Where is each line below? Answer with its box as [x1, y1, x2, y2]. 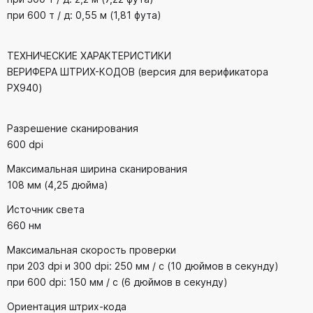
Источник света [7, 203, 85, 216]
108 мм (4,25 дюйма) [7, 179, 108, 191]
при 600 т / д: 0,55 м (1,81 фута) [7, 9, 161, 22]
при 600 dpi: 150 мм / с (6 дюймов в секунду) [7, 276, 228, 289]
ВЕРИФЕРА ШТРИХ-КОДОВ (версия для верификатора [7, 66, 268, 78]
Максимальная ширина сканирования [7, 163, 187, 175]
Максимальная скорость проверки [7, 244, 176, 256]
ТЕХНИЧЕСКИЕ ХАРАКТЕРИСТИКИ [7, 50, 171, 62]
